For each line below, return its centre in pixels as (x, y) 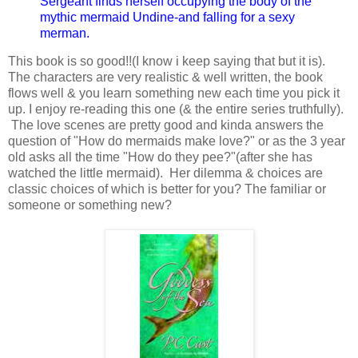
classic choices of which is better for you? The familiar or (167, 189)
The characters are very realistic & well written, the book (165, 78)
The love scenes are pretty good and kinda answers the (166, 125)
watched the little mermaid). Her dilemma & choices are (165, 173)
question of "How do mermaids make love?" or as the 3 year (177, 141)
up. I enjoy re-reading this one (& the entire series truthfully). (176, 109)
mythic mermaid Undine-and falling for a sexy (167, 17)
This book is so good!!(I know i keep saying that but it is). (167, 62)
